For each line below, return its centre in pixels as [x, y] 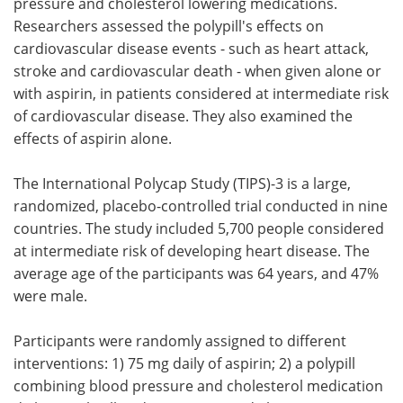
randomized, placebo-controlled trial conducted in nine [201, 206]
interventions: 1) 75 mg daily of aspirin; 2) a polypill [184, 363]
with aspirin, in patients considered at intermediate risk [201, 93]
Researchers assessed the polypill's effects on [169, 26]
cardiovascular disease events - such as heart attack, [191, 48]
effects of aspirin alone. [93, 138]
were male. [50, 296]
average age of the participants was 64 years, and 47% [196, 273]
